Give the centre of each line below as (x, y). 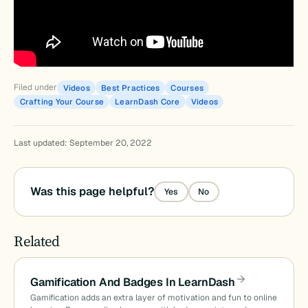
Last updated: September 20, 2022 (83, 143)
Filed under (36, 88)
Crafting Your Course (62, 102)
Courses (187, 88)
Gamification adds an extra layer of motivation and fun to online (153, 297)
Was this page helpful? (92, 191)
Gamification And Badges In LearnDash (132, 282)
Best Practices (131, 88)
